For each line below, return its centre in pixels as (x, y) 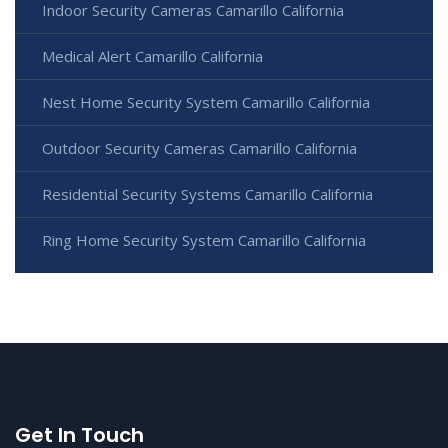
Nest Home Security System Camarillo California (206, 101)
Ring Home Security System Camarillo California (204, 239)
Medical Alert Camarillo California (152, 55)
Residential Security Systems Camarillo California (207, 193)
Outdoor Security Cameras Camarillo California (199, 147)
